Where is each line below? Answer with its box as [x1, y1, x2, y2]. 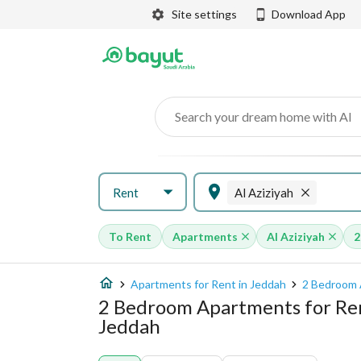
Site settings [172, 7, 237, 21]
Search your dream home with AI [175, 109, 352, 124]
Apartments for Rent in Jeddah [131, 277, 286, 291]
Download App [272, 7, 346, 21]
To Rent [109, 230, 151, 243]
